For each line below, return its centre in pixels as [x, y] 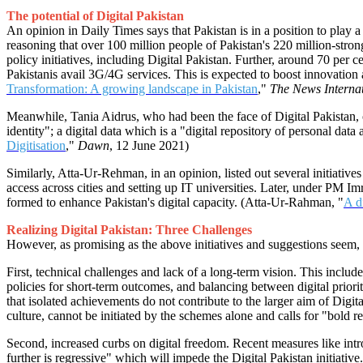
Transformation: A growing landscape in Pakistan [132, 89]
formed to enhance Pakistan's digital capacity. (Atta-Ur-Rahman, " [175, 203]
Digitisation [36, 146]
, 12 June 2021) [149, 146]
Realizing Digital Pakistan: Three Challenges [129, 230]
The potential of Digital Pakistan [95, 16]
